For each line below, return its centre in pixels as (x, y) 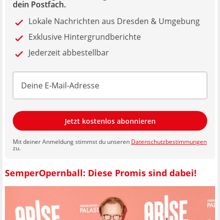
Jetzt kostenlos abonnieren (110, 121)
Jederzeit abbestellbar (69, 53)
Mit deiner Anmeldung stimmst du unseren (72, 142)
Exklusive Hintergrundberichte (85, 37)
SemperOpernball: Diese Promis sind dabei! (101, 173)
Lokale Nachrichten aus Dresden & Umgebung (114, 21)
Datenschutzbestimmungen (169, 142)
